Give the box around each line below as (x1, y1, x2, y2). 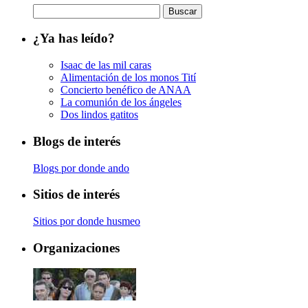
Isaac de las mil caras (60, 59, 151, 71)
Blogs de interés (33, 133, 120, 148)
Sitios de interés (33, 187, 120, 202)
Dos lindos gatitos (60, 109, 138, 121)
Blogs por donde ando (33, 162, 129, 174)
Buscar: (32, 3, 65, 15)
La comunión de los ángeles (60, 96, 181, 109)
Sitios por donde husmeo (33, 214, 140, 227)
